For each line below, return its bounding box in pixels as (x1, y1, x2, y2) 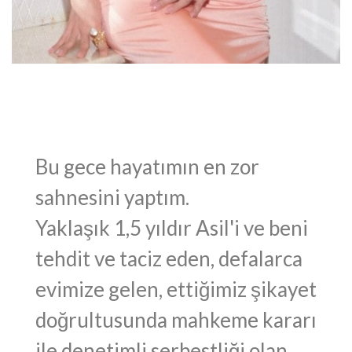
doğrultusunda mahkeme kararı (35, 307, 317, 333)
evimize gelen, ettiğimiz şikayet (35, 277, 317, 302)
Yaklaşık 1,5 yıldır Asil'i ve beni (35, 215, 308, 241)
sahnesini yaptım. (35, 185, 189, 211)
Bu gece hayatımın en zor (35, 154, 259, 180)
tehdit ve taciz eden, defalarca (35, 246, 302, 272)
